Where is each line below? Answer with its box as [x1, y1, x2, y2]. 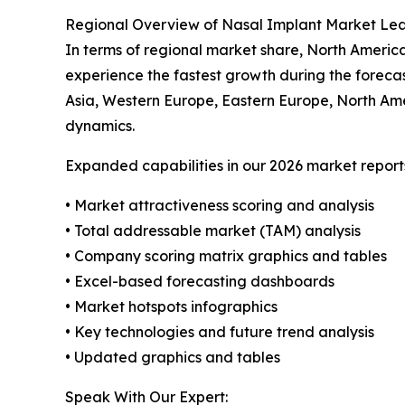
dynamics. [65, 117, 135, 136]
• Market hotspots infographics [65, 297, 278, 316]
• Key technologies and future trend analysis [65, 323, 374, 342]
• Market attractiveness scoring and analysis [65, 196, 374, 215]
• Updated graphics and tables [65, 348, 280, 367]
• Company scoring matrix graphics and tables [65, 247, 387, 266]
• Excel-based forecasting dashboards [65, 272, 334, 291]
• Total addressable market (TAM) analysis [65, 221, 361, 240]
